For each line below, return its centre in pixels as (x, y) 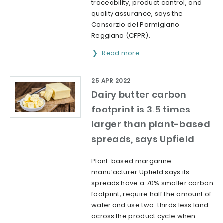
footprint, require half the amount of (151, 194)
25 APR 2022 (111, 80)
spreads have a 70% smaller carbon (152, 183)
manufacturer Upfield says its (140, 172)
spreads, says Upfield (143, 139)
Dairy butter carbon (139, 94)
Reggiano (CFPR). (121, 35)
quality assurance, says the (137, 13)
